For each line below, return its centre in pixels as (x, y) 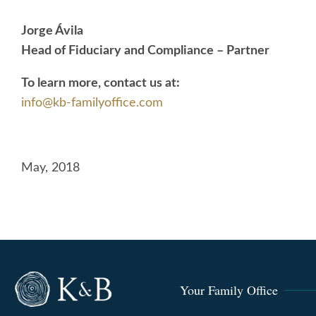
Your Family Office (229, 290)
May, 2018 (50, 168)
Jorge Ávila (52, 31)
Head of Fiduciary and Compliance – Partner (145, 51)
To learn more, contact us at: (101, 84)
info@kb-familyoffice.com (92, 103)
